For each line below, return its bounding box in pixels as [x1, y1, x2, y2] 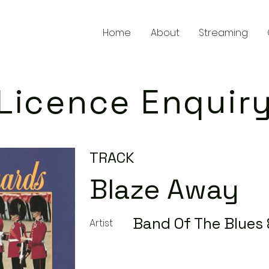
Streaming [199, 26, 248, 40]
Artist [89, 216, 113, 230]
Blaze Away [89, 172, 239, 207]
